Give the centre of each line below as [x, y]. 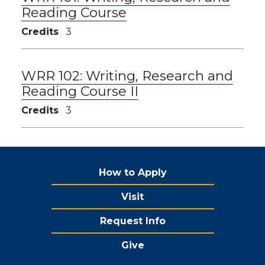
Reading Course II [80, 91]
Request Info [132, 221]
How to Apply [132, 172]
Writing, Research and [159, 75]
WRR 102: [54, 75]
